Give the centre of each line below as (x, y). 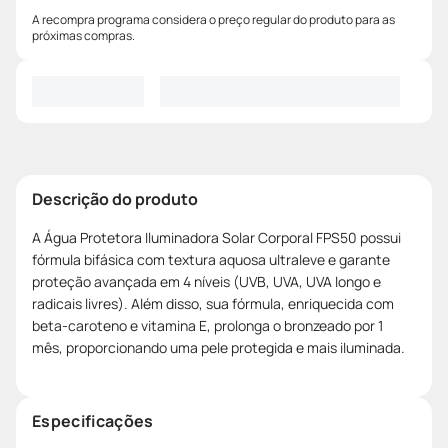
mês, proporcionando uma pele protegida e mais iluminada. (218, 347)
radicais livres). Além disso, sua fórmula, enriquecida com (213, 303)
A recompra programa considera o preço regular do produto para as (213, 20)
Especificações (93, 420)
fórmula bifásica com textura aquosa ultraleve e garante (211, 259)
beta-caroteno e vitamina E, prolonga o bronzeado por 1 (207, 325)
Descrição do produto (115, 198)
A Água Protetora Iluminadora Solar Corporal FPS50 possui (216, 237)
